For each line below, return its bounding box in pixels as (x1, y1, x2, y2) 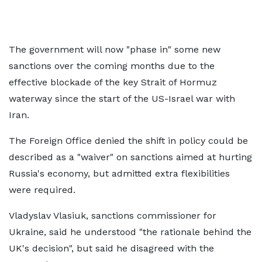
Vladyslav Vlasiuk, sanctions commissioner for (9, 210, 216, 221)
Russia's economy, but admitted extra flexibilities (9, 168, 230, 179)
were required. (9, 184, 75, 195)
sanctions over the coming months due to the (9, 60, 215, 71)
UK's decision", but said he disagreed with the (9, 243, 214, 254)
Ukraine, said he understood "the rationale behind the (9, 226, 251, 237)
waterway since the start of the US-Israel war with (9, 93, 235, 104)
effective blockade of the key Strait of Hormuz (9, 77, 217, 88)
